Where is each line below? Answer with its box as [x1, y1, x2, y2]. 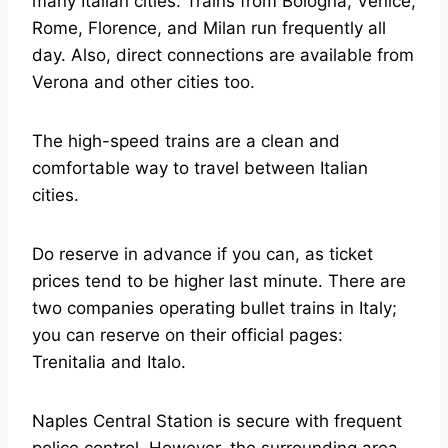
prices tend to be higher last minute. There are [32, 271, 406, 292]
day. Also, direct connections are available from [32, 45, 414, 66]
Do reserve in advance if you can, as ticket [32, 244, 373, 265]
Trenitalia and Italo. [32, 352, 186, 373]
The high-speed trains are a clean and [32, 131, 340, 152]
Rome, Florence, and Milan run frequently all [32, 18, 386, 39]
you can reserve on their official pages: [32, 325, 343, 346]
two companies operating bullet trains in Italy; [32, 298, 397, 319]
